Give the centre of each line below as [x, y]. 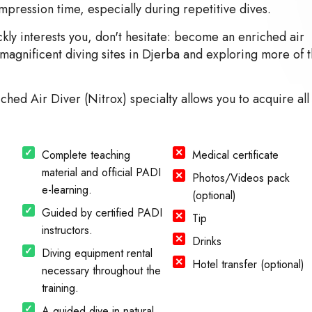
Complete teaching [86, 155]
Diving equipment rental [97, 253]
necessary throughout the [101, 270]
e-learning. [67, 189]
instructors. [67, 230]
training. [60, 288]
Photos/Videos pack [241, 178]
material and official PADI [101, 172]
